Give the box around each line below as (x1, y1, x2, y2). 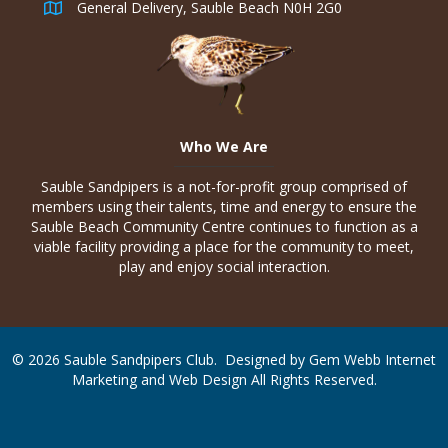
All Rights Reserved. (246, 370, 377, 390)
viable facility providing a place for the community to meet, (34, 237, 414, 257)
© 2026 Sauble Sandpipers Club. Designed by (12, 350, 309, 370)
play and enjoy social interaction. (118, 257, 330, 277)
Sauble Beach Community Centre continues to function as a (30, 217, 418, 237)
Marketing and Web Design (71, 370, 247, 390)
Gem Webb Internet (309, 350, 436, 370)
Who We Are (180, 137, 268, 157)
